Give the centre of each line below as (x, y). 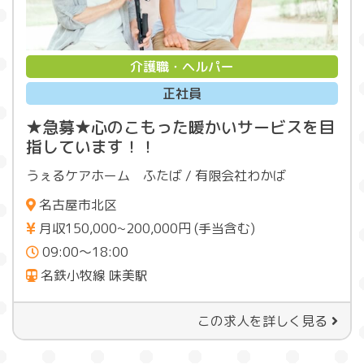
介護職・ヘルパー (182, 67)
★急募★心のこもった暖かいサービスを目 (180, 127)
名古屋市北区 (76, 205)
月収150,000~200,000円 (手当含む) (145, 229)
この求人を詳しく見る (262, 321)
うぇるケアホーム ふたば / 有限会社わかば (156, 176)
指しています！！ (91, 147)
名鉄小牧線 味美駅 (93, 276)
